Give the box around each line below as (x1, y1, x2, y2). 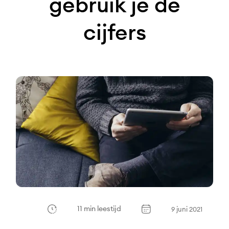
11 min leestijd (77, 204, 121, 214)
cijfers (83, 18, 146, 46)
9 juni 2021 (171, 204, 202, 213)
